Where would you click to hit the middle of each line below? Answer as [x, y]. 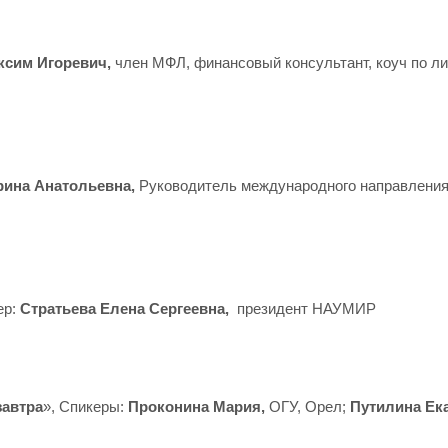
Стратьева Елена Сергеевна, [128, 308]
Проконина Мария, [198, 406]
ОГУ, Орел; [309, 406]
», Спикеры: [85, 406]
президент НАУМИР [306, 308]
